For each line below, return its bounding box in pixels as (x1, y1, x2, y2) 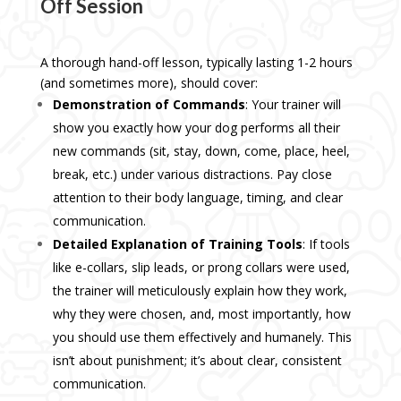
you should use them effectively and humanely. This (52, 328, 352, 346)
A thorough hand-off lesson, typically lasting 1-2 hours (39, 54, 353, 72)
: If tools (302, 235, 350, 253)
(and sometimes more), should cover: (39, 74, 258, 92)
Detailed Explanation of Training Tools (52, 235, 303, 253)
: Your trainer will (244, 96, 341, 114)
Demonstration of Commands (52, 96, 245, 114)
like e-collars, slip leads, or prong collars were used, (52, 259, 350, 277)
